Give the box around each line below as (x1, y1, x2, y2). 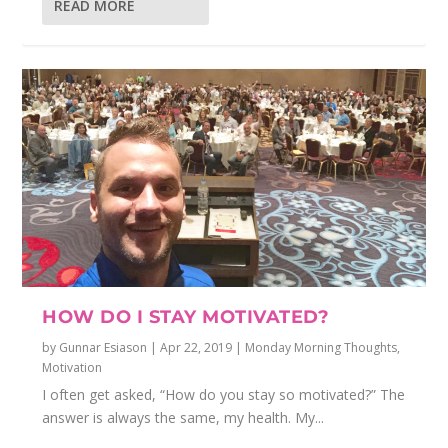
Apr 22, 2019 (160, 338, 233, 356)
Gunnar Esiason (59, 338, 148, 356)
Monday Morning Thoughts (245, 338, 398, 356)
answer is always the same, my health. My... (42, 407, 325, 427)
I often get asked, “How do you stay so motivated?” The (42, 384, 406, 404)
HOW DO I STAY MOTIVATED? (42, 305, 330, 328)
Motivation (42, 358, 103, 376)
